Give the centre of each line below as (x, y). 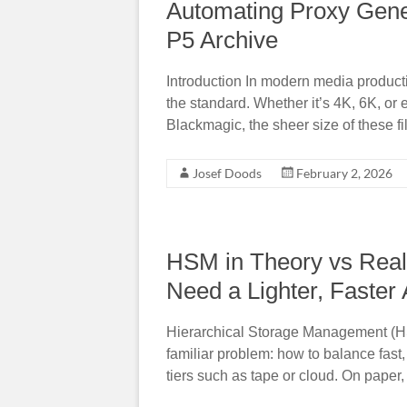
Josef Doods (227, 173)
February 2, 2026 (344, 173)
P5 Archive (222, 40)
